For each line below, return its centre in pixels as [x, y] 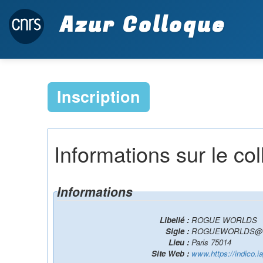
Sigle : [178, 231]
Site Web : [171, 253]
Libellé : [176, 220]
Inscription [98, 96]
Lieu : [180, 242]
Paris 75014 [211, 242]
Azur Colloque [139, 25]
